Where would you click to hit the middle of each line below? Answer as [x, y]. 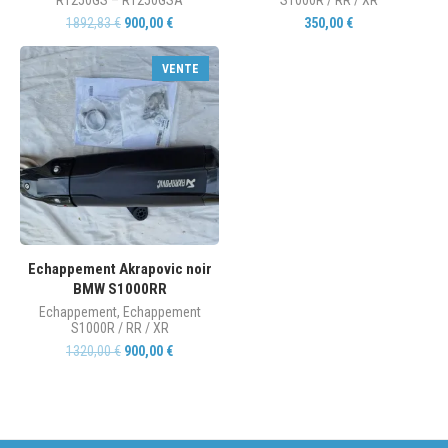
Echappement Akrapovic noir [119, 268]
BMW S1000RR [119, 288]
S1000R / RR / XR [119, 327]
